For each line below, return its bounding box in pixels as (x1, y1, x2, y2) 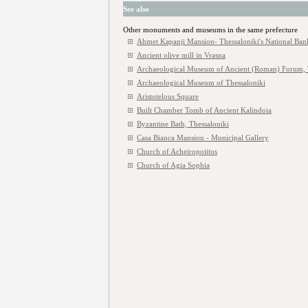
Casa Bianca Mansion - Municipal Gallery (137, 133, 269, 142)
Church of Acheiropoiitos (137, 147, 217, 155)
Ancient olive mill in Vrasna (137, 51, 225, 59)
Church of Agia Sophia (137, 161, 210, 169)
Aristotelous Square (137, 92, 199, 100)
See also (123, 5, 149, 13)
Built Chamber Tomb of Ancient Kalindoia (137, 106, 272, 114)
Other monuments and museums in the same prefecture (123, 25, 298, 34)
